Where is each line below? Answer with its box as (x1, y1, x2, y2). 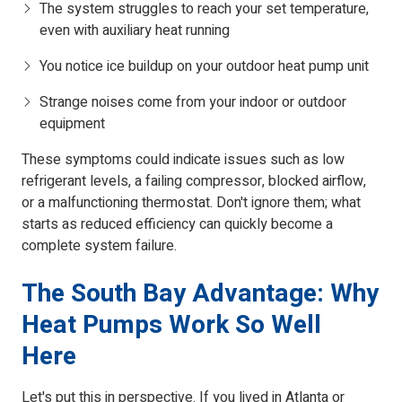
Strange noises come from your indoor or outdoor (39, 92, 346, 114)
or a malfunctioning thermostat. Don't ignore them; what (22, 192, 361, 214)
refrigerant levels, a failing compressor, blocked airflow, (22, 170, 366, 193)
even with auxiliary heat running (39, 20, 230, 42)
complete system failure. (22, 235, 177, 258)
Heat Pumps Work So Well (22, 307, 321, 345)
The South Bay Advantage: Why (22, 275, 379, 313)
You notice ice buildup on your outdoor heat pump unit (39, 56, 369, 78)
